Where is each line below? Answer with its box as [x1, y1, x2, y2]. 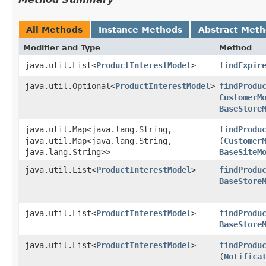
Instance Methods [99, 24, 182, 34]
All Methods [26, 24, 83, 34]
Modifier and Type [23, 43, 100, 52]
